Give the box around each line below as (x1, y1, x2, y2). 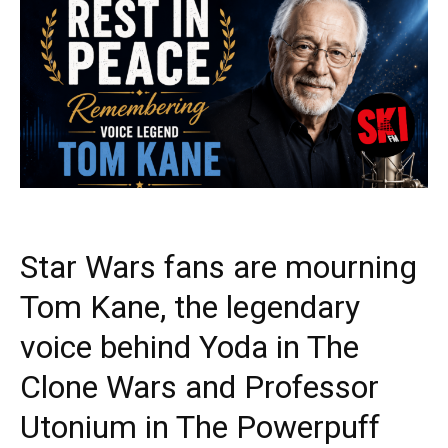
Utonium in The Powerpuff (20, 407, 380, 446)
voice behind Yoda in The (20, 327, 359, 366)
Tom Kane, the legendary (20, 287, 360, 326)
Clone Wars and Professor (20, 367, 379, 406)
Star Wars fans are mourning (20, 247, 417, 286)
